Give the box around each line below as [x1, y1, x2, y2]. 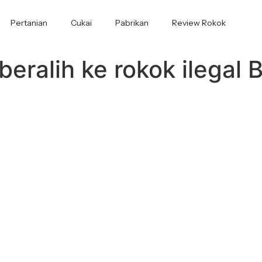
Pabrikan [115, 18, 149, 29]
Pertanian [10, 18, 47, 29]
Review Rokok [171, 18, 226, 29]
